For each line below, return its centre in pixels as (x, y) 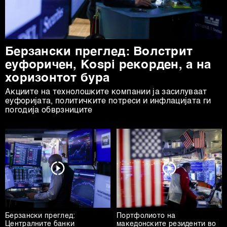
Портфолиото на (146, 216)
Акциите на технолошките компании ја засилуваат (106, 92)
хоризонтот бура (58, 79)
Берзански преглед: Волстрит (99, 52)
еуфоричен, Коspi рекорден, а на (108, 66)
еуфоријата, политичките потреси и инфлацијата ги (108, 102)
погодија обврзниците (49, 111)
